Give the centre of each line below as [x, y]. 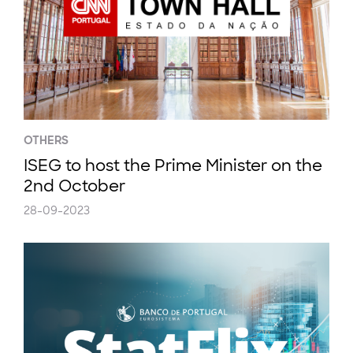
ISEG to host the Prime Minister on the [173, 165]
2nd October [74, 186]
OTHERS [46, 140]
